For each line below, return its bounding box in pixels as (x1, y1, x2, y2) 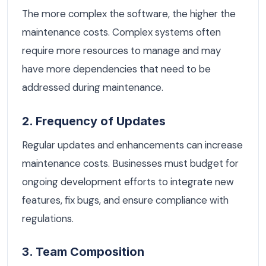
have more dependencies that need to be (22, 62, 211, 76)
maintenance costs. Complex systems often (22, 26, 221, 39)
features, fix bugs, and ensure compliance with (22, 193, 229, 207)
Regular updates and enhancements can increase (22, 138, 243, 151)
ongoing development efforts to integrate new (22, 175, 234, 188)
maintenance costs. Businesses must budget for (22, 156, 239, 170)
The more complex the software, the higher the (22, 7, 236, 21)
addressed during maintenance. (22, 81, 163, 94)
